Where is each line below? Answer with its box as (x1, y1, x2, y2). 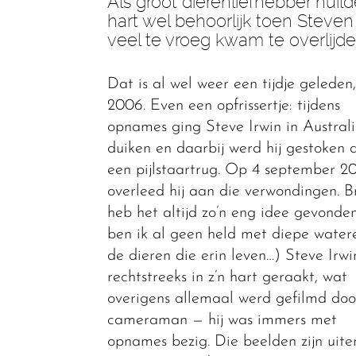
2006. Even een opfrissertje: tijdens (106, 98, 340, 114)
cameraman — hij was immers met (106, 312, 337, 328)
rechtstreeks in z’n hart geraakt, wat (106, 269, 347, 285)
